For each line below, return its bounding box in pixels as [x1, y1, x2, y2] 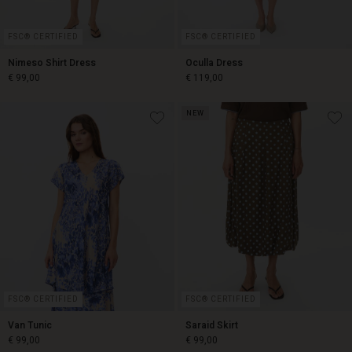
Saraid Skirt [185, 318, 238, 332]
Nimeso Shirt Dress [8, 56, 96, 70]
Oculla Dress [185, 56, 243, 70]
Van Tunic [8, 318, 52, 332]
